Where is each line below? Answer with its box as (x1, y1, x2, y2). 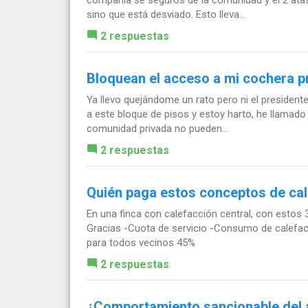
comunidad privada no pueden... (87, 122, 228, 135)
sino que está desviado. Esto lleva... (87, 8, 245, 21)
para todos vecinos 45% (87, 236, 195, 249)
